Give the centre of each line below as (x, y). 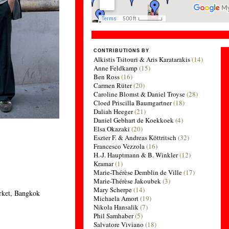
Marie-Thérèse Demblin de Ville (138, 172)
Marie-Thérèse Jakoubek (128, 181)
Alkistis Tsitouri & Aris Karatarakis (142, 59)
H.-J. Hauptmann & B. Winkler (136, 155)
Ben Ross (107, 77)
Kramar (104, 164)
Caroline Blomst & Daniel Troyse (140, 94)
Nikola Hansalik (116, 207)
